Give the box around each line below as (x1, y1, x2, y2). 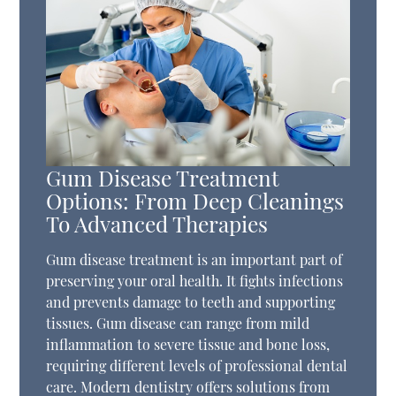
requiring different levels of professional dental (46, 356, 348, 376)
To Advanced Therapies (46, 209, 269, 239)
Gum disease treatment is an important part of (46, 250, 343, 270)
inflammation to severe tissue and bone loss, (46, 335, 331, 354)
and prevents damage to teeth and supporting (46, 293, 336, 312)
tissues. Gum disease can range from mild (46, 314, 310, 333)
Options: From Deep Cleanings (46, 186, 345, 216)
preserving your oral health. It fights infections (46, 271, 344, 291)
